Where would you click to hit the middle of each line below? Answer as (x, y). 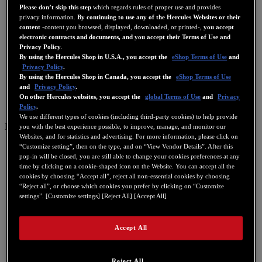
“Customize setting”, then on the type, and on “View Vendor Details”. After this (126, 146)
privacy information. (49, 17)
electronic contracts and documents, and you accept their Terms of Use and (125, 37)
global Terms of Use (173, 97)
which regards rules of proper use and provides (156, 7)
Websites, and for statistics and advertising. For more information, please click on (129, 137)
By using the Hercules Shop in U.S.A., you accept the (94, 57)
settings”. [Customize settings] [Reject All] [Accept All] (93, 196)
